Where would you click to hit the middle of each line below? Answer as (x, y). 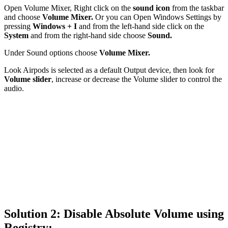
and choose (23, 17)
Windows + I (56, 26)
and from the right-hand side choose (88, 36)
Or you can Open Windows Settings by (157, 17)
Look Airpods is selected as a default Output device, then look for (109, 70)
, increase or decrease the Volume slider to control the (137, 79)
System (16, 36)
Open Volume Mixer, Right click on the (67, 8)
